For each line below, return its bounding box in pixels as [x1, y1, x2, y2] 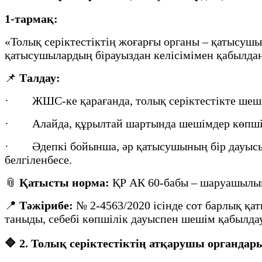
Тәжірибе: [19, 199, 73, 212]
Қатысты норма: [19, 176, 109, 189]
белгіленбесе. [5, 153, 72, 167]
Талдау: [19, 71, 60, 85]
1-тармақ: [5, 12, 58, 26]
